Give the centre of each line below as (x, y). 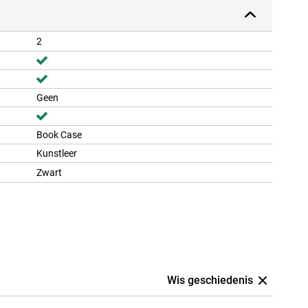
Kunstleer (57, 154)
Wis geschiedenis (210, 280)
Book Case (59, 135)
